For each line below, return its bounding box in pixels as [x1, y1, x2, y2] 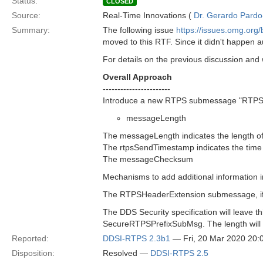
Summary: [12, 25, 50, 35]
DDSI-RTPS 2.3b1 [103, 234, 170, 243]
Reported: [12, 234, 49, 243]
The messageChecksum [103, 154, 193, 164]
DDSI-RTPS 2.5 [150, 248, 208, 258]
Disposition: [12, 248, 55, 258]
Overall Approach [103, 72, 172, 82]
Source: [12, 11, 41, 20]
